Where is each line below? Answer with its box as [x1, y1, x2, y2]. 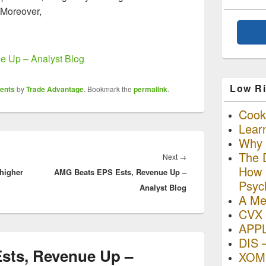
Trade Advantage [26, 84, 84, 94]
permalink [134, 84, 167, 94]
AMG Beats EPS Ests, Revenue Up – [54, 166, 186, 178]
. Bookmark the [84, 84, 134, 94]
